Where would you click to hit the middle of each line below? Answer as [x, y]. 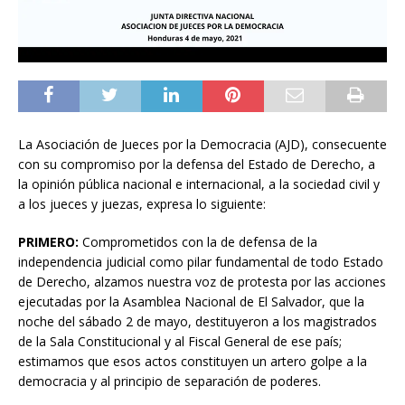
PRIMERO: [48, 241]
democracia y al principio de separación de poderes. [170, 381]
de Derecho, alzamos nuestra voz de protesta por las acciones [202, 281]
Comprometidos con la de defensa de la [198, 241]
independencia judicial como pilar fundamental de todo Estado [201, 261]
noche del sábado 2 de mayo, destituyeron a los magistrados [198, 321]
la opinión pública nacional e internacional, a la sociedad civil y [199, 184]
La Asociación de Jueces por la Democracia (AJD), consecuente [202, 144]
